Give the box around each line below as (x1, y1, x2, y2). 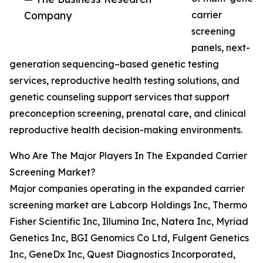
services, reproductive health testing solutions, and (9, 75, 240, 87)
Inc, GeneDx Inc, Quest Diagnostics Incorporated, (9, 248, 235, 261)
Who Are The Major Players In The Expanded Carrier (9, 150, 247, 162)
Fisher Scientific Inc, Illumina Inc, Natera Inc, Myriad (9, 215, 248, 228)
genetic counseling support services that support (9, 91, 230, 103)
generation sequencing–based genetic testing (9, 58, 219, 70)
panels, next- (191, 42, 250, 54)
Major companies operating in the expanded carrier (9, 183, 245, 195)
